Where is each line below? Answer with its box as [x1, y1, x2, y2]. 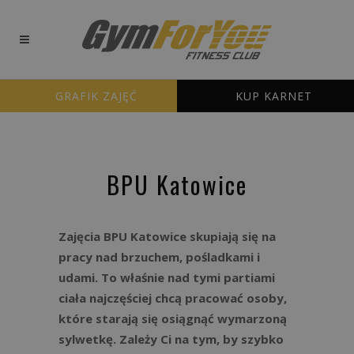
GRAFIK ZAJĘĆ [55, 88, 137, 104]
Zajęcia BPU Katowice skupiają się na [58, 228, 276, 244]
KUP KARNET [235, 88, 312, 104]
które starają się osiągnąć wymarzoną [58, 311, 287, 326]
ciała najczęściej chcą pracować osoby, [58, 290, 287, 306]
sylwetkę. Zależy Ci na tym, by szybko [58, 331, 284, 347]
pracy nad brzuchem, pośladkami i [58, 249, 260, 265]
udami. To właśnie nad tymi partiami [58, 269, 275, 285]
